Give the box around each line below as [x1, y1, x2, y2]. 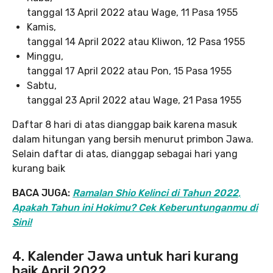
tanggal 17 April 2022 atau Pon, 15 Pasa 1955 [27, 65, 232, 77]
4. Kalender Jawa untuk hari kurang [12, 248, 238, 264]
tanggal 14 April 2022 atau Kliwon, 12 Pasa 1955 [27, 36, 245, 48]
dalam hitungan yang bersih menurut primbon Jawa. [12, 133, 253, 145]
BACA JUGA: [12, 187, 73, 199]
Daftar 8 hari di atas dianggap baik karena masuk [12, 119, 237, 130]
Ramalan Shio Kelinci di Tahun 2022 [73, 187, 238, 199]
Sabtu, [27, 80, 57, 91]
